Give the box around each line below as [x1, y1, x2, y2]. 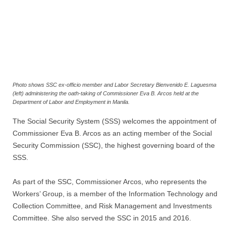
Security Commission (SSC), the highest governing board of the [13, 141, 215, 150]
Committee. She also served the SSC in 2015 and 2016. [13, 214, 191, 222]
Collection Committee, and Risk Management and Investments [13, 202, 212, 210]
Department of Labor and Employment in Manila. [13, 99, 130, 105]
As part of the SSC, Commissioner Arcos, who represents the [13, 178, 207, 186]
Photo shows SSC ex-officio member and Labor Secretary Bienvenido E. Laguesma [13, 82, 216, 88]
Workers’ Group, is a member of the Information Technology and [13, 190, 217, 198]
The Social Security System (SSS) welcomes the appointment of [13, 117, 216, 126]
